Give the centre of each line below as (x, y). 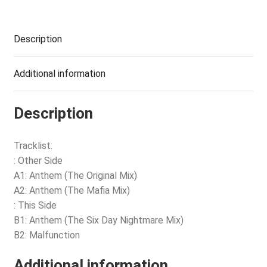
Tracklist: (33, 146)
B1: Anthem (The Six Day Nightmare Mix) (98, 221)
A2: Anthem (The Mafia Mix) (72, 191)
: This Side (35, 206)
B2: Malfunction (46, 235)
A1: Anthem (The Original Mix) (75, 176)
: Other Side (38, 161)
